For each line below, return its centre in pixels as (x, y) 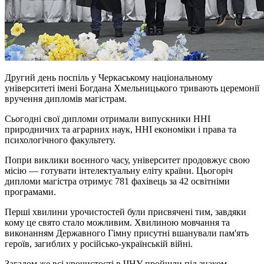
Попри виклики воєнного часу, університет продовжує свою (127, 160)
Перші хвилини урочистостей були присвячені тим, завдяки (126, 212)
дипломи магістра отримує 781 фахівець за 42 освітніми (117, 181)
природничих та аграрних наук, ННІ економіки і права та (121, 129)
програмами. (30, 192)
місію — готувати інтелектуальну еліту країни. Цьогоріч (119, 170)
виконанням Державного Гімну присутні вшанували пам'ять (127, 233)
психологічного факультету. (60, 140)
